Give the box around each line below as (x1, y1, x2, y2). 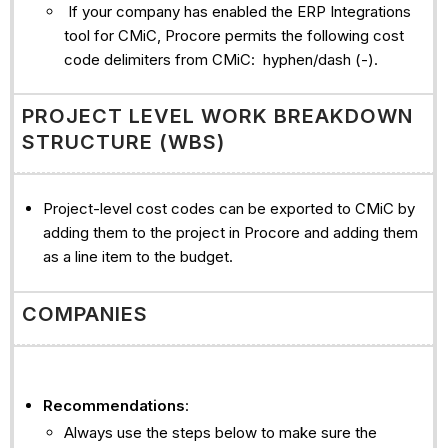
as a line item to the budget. (42, 247, 233, 267)
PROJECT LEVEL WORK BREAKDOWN (21, 103, 413, 128)
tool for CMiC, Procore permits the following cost (63, 25, 404, 45)
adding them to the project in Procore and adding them (42, 223, 418, 243)
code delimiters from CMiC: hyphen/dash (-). (63, 49, 378, 69)
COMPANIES (21, 301, 148, 326)
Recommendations (42, 395, 185, 415)
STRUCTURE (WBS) (21, 129, 225, 154)
